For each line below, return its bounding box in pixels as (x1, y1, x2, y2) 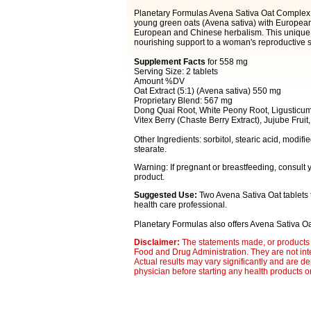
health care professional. (133, 200, 227, 210)
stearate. (133, 144, 167, 154)
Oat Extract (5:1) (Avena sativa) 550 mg (133, 86, 281, 96)
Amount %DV (133, 76, 185, 86)
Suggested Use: (133, 190, 199, 200)
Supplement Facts (133, 57, 205, 67)
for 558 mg (205, 57, 248, 67)
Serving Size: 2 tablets (133, 67, 218, 76)
